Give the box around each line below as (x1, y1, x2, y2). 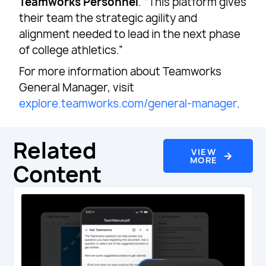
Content (13, 159, 102, 189)
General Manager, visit (19, 80, 135, 96)
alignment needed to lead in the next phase (19, 27, 241, 42)
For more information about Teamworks (19, 64, 222, 80)
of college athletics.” (19, 43, 124, 58)
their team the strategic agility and (19, 11, 198, 26)
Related (13, 135, 97, 165)
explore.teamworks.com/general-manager (19, 96, 237, 112)
